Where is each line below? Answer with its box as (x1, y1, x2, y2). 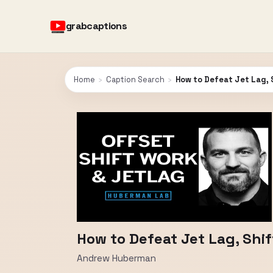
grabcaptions (66, 19, 127, 32)
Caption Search (106, 74, 165, 85)
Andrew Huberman (77, 252, 156, 264)
